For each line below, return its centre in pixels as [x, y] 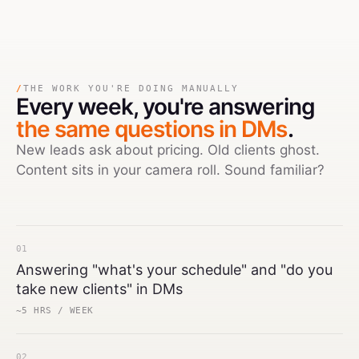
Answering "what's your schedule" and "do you [174, 270]
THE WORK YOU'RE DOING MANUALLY [131, 89]
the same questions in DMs [152, 129]
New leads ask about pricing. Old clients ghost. [168, 150]
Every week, [80, 107]
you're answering [229, 107]
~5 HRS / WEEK [55, 311]
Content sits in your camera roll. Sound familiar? [170, 170]
